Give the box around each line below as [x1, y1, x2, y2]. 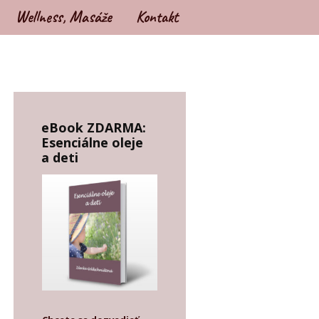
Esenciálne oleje [41, 134, 143, 151]
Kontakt [135, 7, 178, 27]
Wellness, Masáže [15, 7, 111, 27]
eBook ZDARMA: [41, 119, 146, 136]
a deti [41, 149, 78, 166]
